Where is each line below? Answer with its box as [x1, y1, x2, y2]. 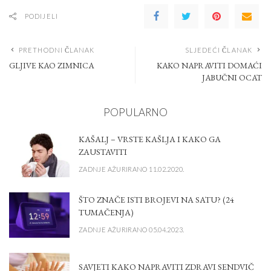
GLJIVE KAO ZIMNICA [9, 60, 94, 71]
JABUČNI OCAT [202, 72, 262, 83]
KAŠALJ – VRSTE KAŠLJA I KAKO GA [79, 134, 221, 145]
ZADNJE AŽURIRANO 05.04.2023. [79, 225, 184, 233]
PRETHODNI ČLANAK [19, 46, 95, 54]
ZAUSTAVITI [79, 146, 127, 158]
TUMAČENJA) [79, 207, 134, 218]
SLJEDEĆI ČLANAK [184, 46, 252, 54]
